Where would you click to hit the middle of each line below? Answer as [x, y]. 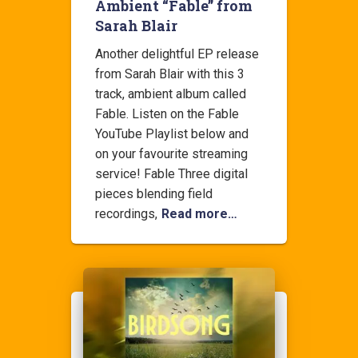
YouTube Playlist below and [172, 134]
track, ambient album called [171, 94]
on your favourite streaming [171, 154]
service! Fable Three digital [171, 174]
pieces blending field [154, 194]
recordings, [126, 214]
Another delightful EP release [177, 54]
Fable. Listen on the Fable [167, 114]
